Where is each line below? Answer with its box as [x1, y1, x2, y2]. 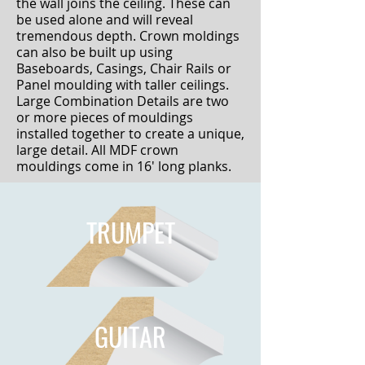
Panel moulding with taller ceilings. [16, 76, 229, 94]
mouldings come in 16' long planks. [16, 157, 231, 175]
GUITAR [95, 317, 166, 355]
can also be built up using [16, 43, 173, 61]
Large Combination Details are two [16, 92, 229, 110]
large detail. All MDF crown [16, 141, 178, 159]
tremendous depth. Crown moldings [16, 27, 240, 45]
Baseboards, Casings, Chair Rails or [16, 59, 231, 77]
